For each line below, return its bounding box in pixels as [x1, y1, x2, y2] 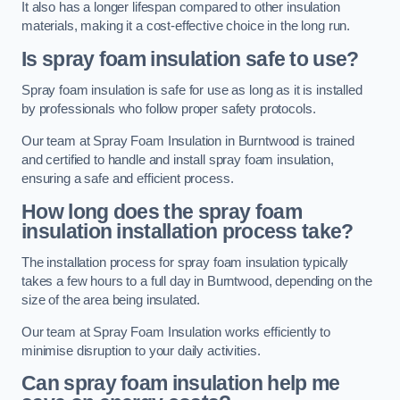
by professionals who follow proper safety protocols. [21, 102, 316, 117]
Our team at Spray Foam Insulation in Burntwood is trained [21, 134, 354, 148]
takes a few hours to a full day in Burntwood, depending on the [21, 274, 372, 289]
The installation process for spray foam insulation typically [21, 255, 349, 271]
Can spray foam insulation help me [21, 371, 340, 396]
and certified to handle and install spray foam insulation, [21, 153, 334, 167]
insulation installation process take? [21, 219, 354, 243]
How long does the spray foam [21, 199, 302, 223]
